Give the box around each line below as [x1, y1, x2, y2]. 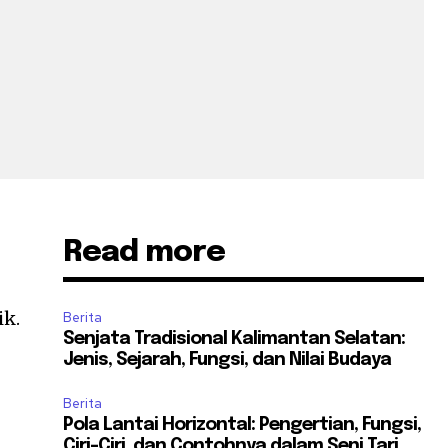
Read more [63, 237, 226, 269]
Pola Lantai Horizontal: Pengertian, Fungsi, [63, 416, 422, 435]
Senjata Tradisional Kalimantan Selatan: [63, 330, 406, 349]
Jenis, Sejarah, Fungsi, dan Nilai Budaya [63, 351, 392, 370]
